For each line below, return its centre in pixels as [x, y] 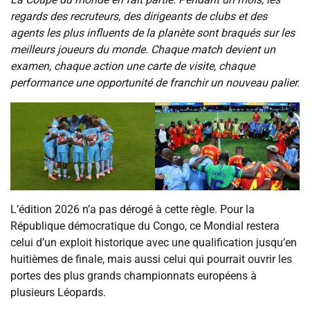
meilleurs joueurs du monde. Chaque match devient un [143, 49]
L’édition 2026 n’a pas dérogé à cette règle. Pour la [133, 210]
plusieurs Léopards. [58, 293]
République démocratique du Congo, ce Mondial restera [145, 226]
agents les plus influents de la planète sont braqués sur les [153, 33]
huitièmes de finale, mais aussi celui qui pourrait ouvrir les [151, 259]
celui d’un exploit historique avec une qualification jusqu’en [154, 243]
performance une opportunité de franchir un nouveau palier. [155, 82]
